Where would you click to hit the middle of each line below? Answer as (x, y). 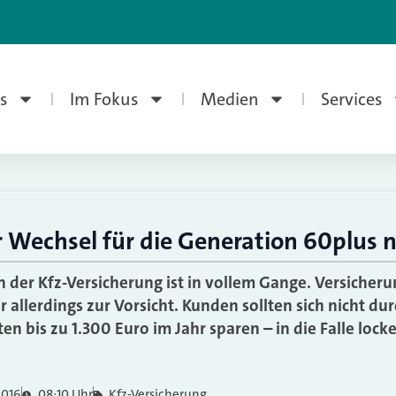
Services (351, 99)
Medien (229, 99)
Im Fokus (104, 99)
